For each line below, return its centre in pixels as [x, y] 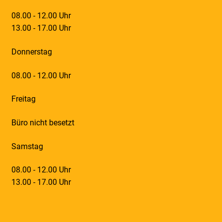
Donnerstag [31, 52]
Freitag [23, 99]
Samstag [27, 146]
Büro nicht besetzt [43, 123]
